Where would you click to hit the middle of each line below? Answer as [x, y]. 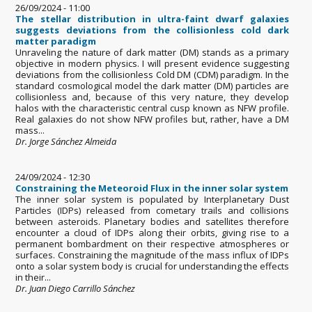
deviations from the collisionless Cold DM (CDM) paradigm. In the [153, 74]
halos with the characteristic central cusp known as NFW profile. [153, 108]
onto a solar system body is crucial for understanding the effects [153, 266]
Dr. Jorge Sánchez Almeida [66, 141]
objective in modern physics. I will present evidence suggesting [153, 63]
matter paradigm [56, 41]
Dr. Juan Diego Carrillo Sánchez [76, 288]
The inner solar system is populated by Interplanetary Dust [153, 199]
